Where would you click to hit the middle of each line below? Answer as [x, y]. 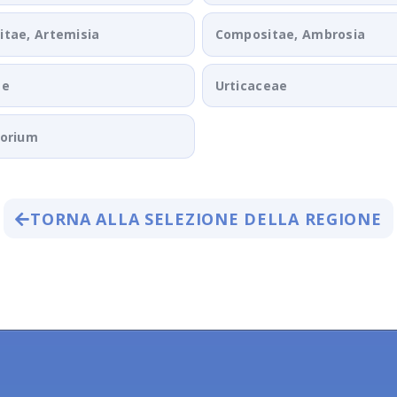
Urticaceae [251, 86]
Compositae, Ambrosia [290, 35]
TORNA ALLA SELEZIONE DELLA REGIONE [206, 218]
